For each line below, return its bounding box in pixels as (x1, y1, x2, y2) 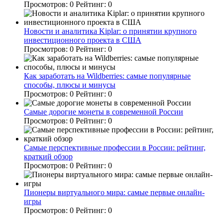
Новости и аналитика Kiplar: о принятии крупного (24, 26, 197, 35)
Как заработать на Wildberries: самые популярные (24, 71, 191, 80)
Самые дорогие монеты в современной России (24, 107, 183, 116)
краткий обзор (24, 152, 73, 161)
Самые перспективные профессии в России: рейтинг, (24, 143, 206, 152)
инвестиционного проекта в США (24, 35, 141, 44)
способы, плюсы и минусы (24, 80, 115, 89)
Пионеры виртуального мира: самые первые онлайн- (24, 188, 205, 197)
